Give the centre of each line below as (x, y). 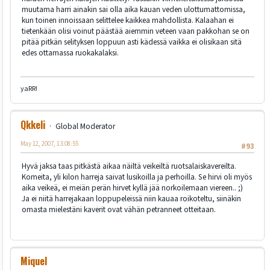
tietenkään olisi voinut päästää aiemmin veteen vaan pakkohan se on (136, 31)
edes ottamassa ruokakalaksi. (70, 53)
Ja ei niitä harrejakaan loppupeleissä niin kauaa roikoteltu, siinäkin (131, 199)
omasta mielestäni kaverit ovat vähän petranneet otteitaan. (119, 209)
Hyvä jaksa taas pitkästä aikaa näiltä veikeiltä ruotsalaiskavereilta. (129, 166)
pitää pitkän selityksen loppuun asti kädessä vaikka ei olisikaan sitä (132, 42)
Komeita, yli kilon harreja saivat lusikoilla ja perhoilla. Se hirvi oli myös (137, 177)
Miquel (34, 261)
